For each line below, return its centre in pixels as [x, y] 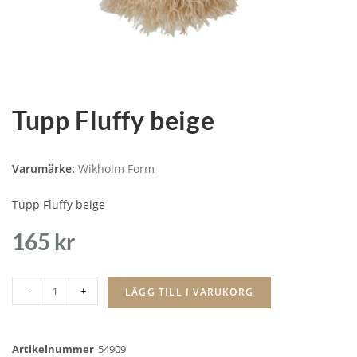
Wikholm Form [116, 169]
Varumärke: [45, 169]
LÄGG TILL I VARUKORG [189, 292]
